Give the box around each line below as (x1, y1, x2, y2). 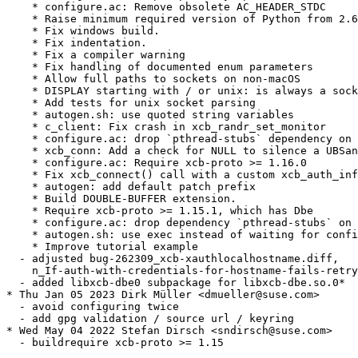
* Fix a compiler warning (6, 49, 185, 62)
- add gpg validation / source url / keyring (6, 312, 294, 325)
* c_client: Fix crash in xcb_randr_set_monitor (6, 121, 326, 133)
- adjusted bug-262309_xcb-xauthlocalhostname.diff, (6, 253, 339, 265)
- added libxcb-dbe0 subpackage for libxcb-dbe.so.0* (6, 276, 345, 289)
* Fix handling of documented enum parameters (6, 61, 313, 74)
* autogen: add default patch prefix (6, 181, 256, 193)
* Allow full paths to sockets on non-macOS (6, 73, 300, 86)
